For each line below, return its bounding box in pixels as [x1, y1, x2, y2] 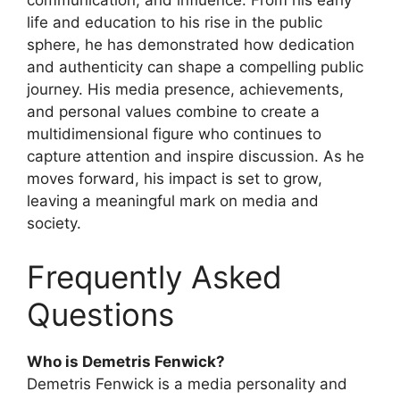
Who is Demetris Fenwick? [27, 352, 225, 371]
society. [27, 214, 81, 233]
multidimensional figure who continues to [27, 125, 321, 144]
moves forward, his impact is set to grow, [27, 170, 322, 188]
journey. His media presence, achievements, [27, 80, 344, 99]
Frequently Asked [27, 257, 282, 296]
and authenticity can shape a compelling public [27, 58, 363, 77]
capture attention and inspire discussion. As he [27, 147, 364, 166]
